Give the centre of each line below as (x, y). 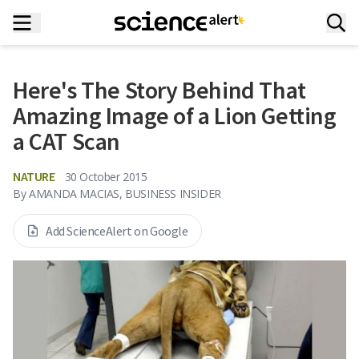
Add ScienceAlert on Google (117, 231)
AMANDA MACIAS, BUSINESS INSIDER (125, 194)
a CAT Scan (67, 141)
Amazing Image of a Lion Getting (175, 115)
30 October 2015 (106, 176)
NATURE (34, 176)
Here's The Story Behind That (159, 90)
